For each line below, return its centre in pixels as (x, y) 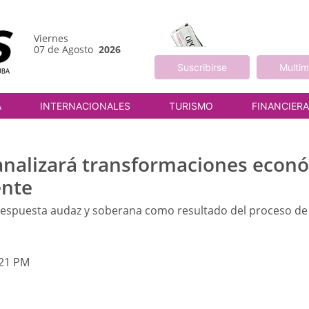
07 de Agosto (66, 49)
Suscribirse (202, 67)
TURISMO (191, 106)
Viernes (51, 38)
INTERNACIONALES (85, 106)
